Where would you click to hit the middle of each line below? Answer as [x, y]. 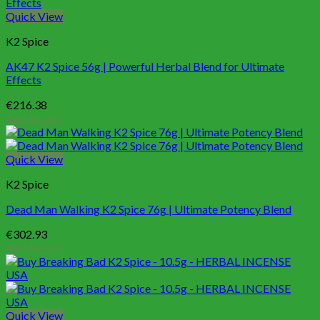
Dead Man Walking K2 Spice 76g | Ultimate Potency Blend [149, 209]
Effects [24, 80]
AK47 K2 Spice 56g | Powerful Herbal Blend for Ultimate [145, 66]
